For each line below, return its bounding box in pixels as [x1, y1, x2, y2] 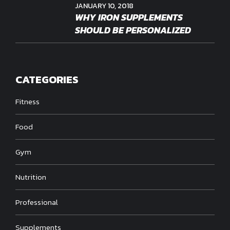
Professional [15, 196, 58, 208]
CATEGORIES [15, 71, 79, 87]
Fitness [15, 95, 40, 108]
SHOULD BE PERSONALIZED [75, 23, 191, 37]
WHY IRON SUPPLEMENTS [75, 10, 183, 24]
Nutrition [15, 171, 46, 183]
